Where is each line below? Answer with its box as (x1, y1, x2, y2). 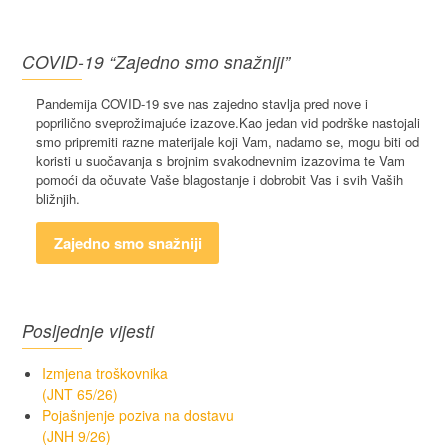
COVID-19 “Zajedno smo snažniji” (22, 48, 291, 74)
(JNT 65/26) (42, 383, 119, 404)
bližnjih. (36, 188, 81, 208)
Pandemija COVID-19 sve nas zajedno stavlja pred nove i (36, 93, 369, 113)
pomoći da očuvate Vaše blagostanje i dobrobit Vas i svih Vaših (36, 169, 404, 189)
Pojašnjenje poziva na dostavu (42, 404, 235, 425)
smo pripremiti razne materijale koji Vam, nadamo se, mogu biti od (36, 131, 420, 151)
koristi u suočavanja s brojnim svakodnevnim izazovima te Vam (36, 150, 406, 170)
